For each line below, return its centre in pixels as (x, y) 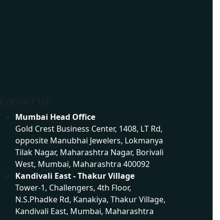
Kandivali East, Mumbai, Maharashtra (85, 211)
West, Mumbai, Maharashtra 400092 (83, 164)
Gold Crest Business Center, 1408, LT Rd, (89, 128)
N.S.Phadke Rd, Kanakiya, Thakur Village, (91, 199)
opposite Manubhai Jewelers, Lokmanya (89, 140)
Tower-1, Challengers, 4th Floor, (73, 187)
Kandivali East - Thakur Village (75, 176)
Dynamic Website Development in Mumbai (70, 72)
